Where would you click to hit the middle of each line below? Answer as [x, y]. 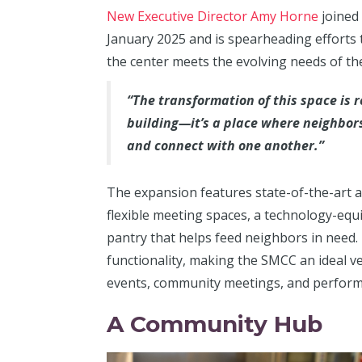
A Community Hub [215, 324]
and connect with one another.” [225, 145]
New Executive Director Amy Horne [213, 16]
